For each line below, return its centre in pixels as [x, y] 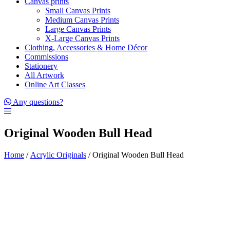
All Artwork [44, 75]
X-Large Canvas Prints [82, 38]
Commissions [46, 57]
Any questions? [38, 102]
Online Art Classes [55, 84]
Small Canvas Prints [78, 11]
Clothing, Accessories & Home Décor [86, 47]
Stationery [41, 66]
